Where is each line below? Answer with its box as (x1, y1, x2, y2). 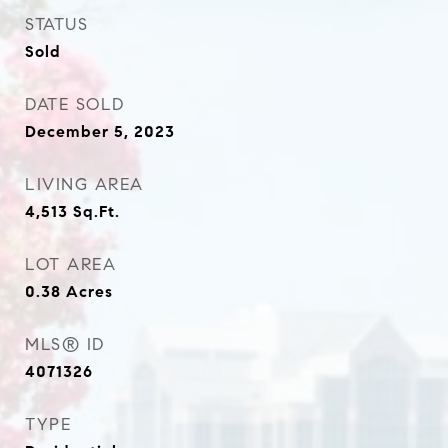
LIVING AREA (25, 174, 144, 195)
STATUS (25, 14, 88, 35)
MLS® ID (25, 334, 105, 355)
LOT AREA (25, 254, 116, 275)
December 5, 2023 (25, 122, 175, 141)
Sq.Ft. (73, 202, 120, 221)
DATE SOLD (25, 94, 125, 115)
